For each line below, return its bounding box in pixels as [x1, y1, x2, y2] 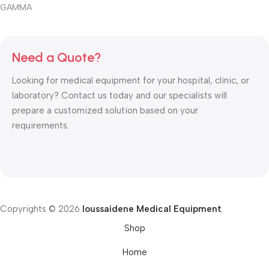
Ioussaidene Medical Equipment [82, 204, 222, 214]
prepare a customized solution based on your [12, 105, 198, 116]
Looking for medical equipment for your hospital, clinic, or [12, 75, 249, 86]
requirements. [12, 120, 69, 131]
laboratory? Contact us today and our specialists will [12, 90, 227, 101]
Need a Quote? [12, 49, 101, 65]
